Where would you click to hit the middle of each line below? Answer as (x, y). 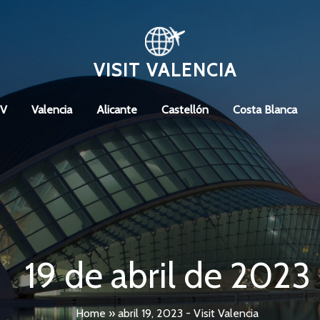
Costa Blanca (265, 110)
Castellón (185, 110)
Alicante (116, 110)
